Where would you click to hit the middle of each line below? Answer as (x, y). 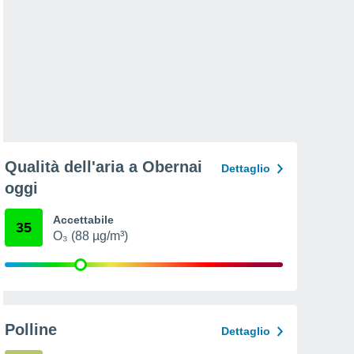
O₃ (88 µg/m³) (90, 236)
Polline (31, 330)
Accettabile (83, 220)
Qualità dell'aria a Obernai (104, 167)
